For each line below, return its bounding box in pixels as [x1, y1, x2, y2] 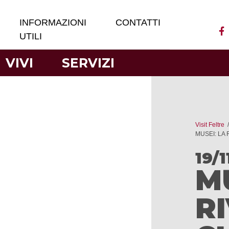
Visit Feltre [195, 121, 224, 128]
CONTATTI [116, 17, 161, 28]
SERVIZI [62, 55, 115, 71]
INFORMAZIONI [19, 17, 87, 28]
